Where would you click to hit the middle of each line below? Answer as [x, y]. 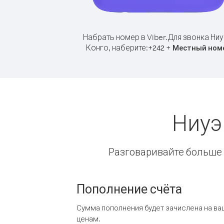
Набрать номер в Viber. [125, 37]
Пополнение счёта [129, 188]
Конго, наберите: [117, 47]
